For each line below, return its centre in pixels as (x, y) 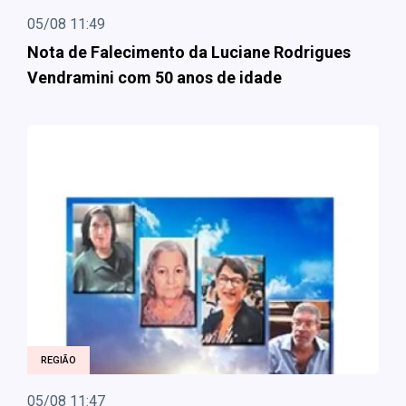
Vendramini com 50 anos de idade (155, 77)
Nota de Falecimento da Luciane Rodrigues (189, 52)
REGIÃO (58, 360)
